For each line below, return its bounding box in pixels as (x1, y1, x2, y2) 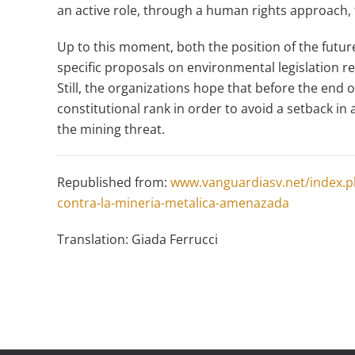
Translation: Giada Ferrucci (57, 231, 218, 248)
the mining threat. (57, 120, 165, 138)
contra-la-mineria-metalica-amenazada (57, 194, 289, 212)
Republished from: (57, 174, 170, 191)
